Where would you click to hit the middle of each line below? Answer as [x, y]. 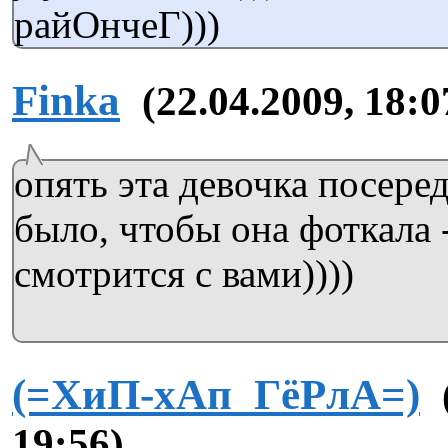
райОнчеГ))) [117, 25]
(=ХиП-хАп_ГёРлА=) [216, 394]
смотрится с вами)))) [184, 274]
